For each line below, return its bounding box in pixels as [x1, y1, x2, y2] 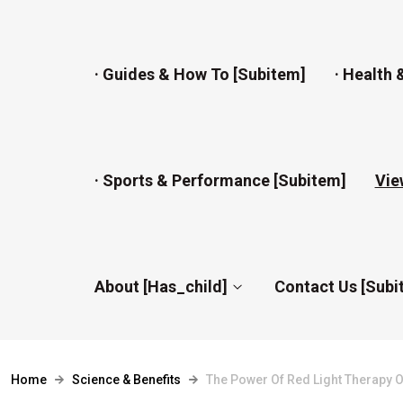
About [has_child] [94, 277, 228, 296]
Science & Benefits [72, 372, 181, 387]
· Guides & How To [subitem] [94, 65, 306, 84]
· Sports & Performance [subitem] [94, 171, 346, 190]
